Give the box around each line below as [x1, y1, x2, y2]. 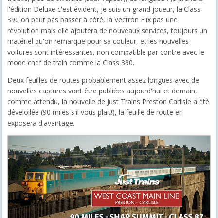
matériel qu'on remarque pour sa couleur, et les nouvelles [7, 36, 189, 46]
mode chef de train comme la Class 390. [7, 57, 134, 67]
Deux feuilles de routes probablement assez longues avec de [7, 75, 199, 85]
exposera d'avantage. [7, 118, 74, 127]
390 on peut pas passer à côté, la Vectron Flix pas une [7, 15, 178, 24]
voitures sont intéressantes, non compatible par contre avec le [7, 47, 204, 56]
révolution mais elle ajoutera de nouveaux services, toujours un [7, 25, 207, 35]
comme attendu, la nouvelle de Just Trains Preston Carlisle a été [7, 96, 209, 106]
